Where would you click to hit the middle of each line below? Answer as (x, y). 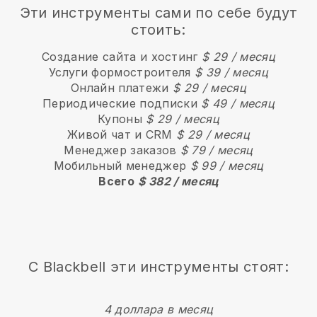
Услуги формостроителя (122, 72)
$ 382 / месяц (178, 181)
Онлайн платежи (122, 87)
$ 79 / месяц (217, 150)
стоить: (158, 29)
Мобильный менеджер (122, 165)
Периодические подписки (122, 103)
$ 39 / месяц (231, 72)
